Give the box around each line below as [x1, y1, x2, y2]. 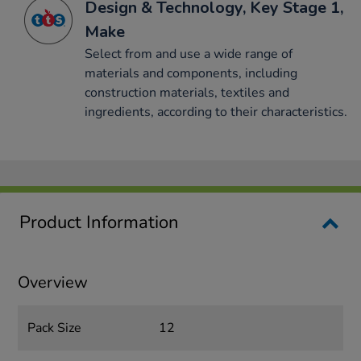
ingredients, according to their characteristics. [85, 103, 347, 122]
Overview [18, 272, 89, 294]
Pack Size [27, 319, 82, 338]
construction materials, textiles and [85, 84, 289, 102]
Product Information [19, 210, 179, 235]
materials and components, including [85, 64, 297, 83]
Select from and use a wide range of [85, 45, 293, 64]
